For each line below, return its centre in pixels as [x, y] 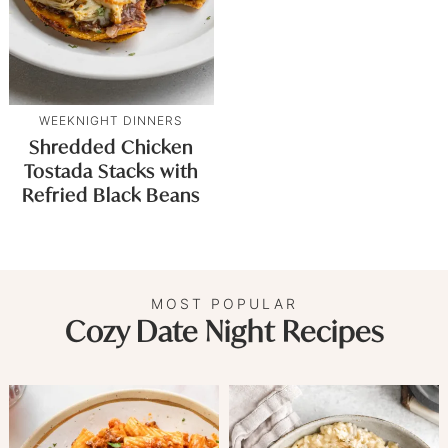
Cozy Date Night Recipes [224, 331]
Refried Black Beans [111, 194]
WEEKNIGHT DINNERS [111, 120]
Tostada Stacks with [111, 170]
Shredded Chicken [111, 146]
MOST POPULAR [224, 303]
